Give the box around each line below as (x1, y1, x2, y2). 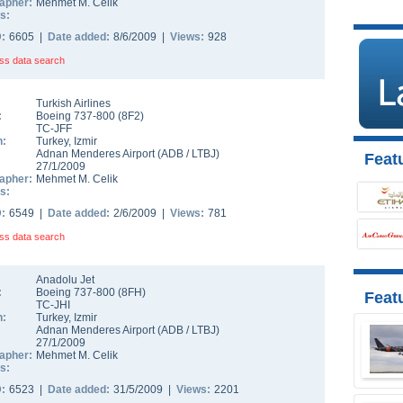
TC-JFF (36, 122, 72, 135)
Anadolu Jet (36, 273, 94, 286)
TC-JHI (36, 299, 70, 311)
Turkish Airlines (36, 97, 111, 110)
